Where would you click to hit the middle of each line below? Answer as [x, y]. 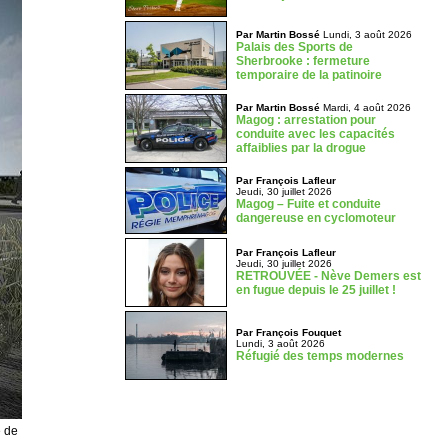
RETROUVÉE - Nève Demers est [328, 276]
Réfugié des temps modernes [319, 356]
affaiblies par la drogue [300, 148]
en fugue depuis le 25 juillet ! [315, 290]
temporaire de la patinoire [308, 75]
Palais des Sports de [294, 47]
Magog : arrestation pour [305, 120]
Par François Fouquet [288, 332]
